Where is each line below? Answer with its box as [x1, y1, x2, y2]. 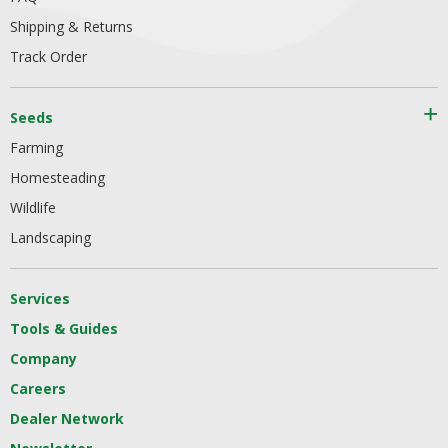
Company [10, 349, 77, 368]
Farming [10, 138, 63, 157]
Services [10, 289, 70, 308]
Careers [10, 379, 66, 398]
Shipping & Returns [10, 17, 133, 36]
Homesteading [10, 168, 105, 187]
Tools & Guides [10, 319, 118, 338]
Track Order [10, 47, 87, 66]
